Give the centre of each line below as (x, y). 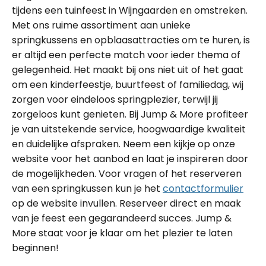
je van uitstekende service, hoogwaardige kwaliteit (129, 129)
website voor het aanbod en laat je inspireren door (130, 159)
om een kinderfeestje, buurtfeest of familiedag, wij (128, 85)
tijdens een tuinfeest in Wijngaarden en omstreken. (130, 10)
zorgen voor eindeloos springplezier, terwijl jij (115, 99)
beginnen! (35, 248)
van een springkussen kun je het (87, 189)
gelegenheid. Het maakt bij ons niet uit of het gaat (128, 70)
